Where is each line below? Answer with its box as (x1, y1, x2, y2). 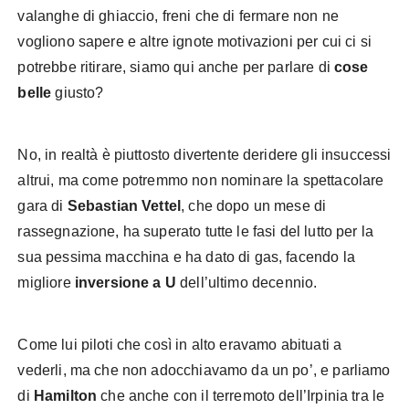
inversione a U (74, 275, 176, 290)
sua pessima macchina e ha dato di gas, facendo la (17, 249, 355, 265)
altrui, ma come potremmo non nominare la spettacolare (17, 173, 384, 188)
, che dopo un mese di (181, 198, 327, 214)
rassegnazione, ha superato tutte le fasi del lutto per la (17, 224, 374, 239)
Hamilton (33, 388, 101, 404)
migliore (17, 275, 75, 290)
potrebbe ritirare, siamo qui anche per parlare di (17, 59, 334, 75)
